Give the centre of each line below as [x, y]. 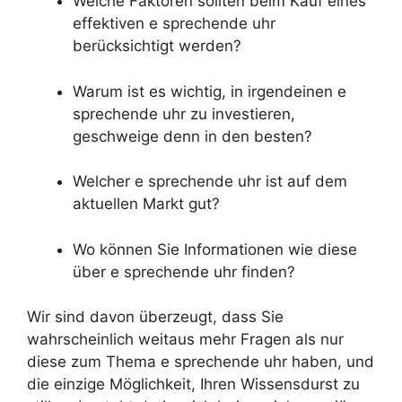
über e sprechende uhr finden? [184, 271]
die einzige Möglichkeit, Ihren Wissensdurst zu [193, 385]
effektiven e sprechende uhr [174, 24]
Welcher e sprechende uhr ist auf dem [210, 182]
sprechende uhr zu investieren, [184, 114]
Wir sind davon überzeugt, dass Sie [155, 317]
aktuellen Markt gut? [146, 204]
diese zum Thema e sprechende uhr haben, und [201, 362]
